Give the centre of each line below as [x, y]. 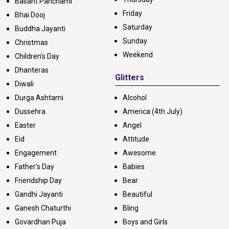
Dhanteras [32, 70]
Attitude [136, 139]
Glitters [129, 77]
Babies [133, 166]
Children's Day [37, 56]
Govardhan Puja [40, 222]
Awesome [139, 153]
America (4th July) [152, 111]
